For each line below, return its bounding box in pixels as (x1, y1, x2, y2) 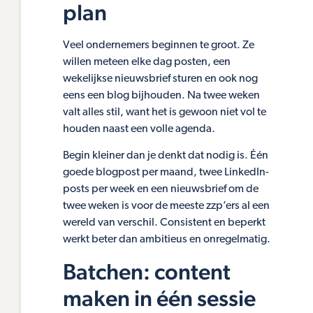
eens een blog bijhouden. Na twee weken (63, 90, 260, 102)
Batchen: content (63, 258, 231, 284)
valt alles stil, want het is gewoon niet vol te (63, 107, 266, 119)
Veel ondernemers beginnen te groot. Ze (63, 40, 254, 52)
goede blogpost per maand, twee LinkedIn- (63, 167, 269, 179)
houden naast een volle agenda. (63, 124, 215, 136)
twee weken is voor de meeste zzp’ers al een (63, 201, 270, 212)
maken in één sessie (63, 284, 256, 311)
